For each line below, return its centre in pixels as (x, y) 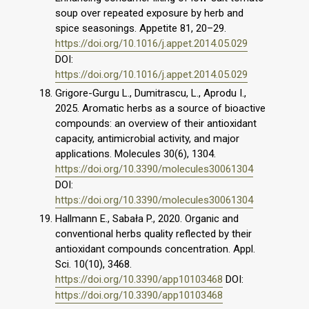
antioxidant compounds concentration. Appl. (155, 249)
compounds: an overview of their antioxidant (156, 123)
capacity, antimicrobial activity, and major (147, 139)
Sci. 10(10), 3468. (93, 264)
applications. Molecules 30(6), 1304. (136, 154)
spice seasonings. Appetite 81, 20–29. (141, 29)
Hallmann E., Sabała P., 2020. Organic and (147, 218)
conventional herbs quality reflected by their (153, 233)
